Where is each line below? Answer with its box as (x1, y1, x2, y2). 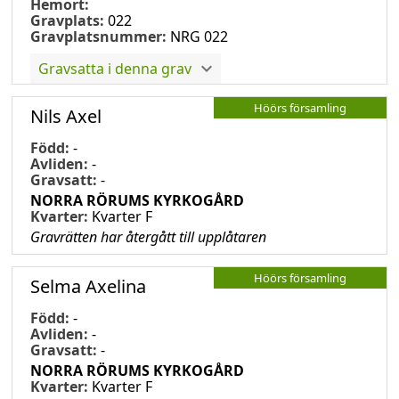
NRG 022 (170, 26, 228, 46)
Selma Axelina (30, 273, 146, 298)
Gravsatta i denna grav (38, 58, 191, 78)
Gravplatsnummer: (30, 26, 167, 46)
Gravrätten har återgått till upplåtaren (30, 226, 266, 247)
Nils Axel (30, 103, 102, 128)
